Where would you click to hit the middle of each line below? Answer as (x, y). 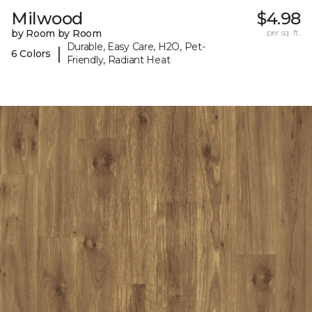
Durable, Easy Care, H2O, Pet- (136, 47)
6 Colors (31, 53)
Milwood (47, 19)
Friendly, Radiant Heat (118, 60)
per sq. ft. (283, 33)
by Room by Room (56, 34)
